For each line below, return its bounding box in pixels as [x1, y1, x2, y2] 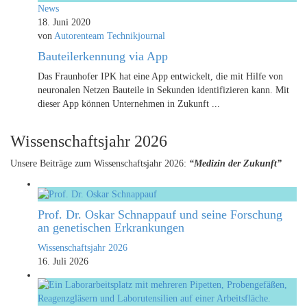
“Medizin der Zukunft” [189, 158, 282, 169]
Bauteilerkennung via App [38, 49, 168, 63]
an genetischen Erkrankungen [38, 220, 184, 234]
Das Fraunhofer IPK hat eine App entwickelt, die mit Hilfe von [38, 71, 283, 82]
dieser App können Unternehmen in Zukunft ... [38, 98, 220, 109]
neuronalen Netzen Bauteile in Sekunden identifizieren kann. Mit [38, 84, 289, 95]
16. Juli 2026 [38, 256, 88, 267]
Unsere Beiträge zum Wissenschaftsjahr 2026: [10, 158, 189, 169]
